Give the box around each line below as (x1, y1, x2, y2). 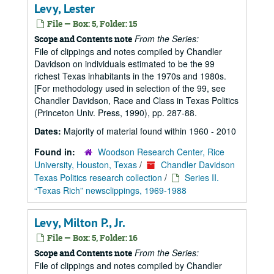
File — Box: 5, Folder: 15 (45, 18, 137, 29)
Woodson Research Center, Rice (98, 146, 224, 158)
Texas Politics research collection (34, 171, 162, 183)
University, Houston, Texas (34, 158, 137, 171)
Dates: (34, 125, 64, 137)
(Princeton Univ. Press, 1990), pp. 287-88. (34, 106, 197, 119)
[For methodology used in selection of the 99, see (34, 82, 226, 94)
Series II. (185, 171, 219, 183)
